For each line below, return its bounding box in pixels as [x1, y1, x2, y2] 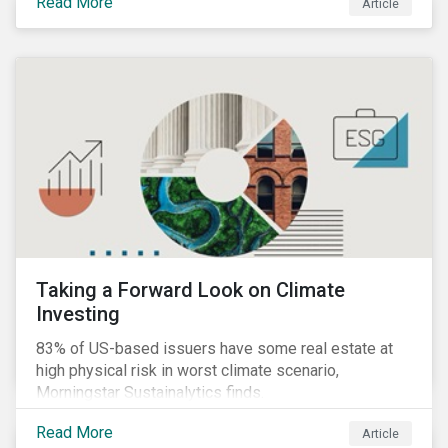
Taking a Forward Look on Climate [36, 278, 345, 302]
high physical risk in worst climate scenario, [36, 361, 339, 380]
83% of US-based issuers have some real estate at [36, 339, 393, 358]
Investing [36, 302, 120, 326]
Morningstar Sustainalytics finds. [36, 383, 264, 402]
